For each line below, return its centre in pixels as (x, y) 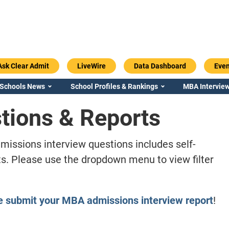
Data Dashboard (160, 66)
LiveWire (91, 66)
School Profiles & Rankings (114, 86)
